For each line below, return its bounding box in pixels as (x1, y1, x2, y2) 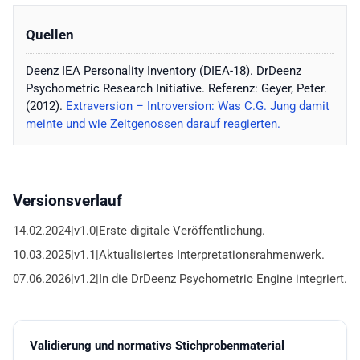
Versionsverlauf (13, 191, 122, 211)
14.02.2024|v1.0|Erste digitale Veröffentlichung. (13, 223, 265, 239)
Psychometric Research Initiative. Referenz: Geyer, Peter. (26, 81, 327, 96)
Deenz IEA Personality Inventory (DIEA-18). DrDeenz (26, 63, 301, 79)
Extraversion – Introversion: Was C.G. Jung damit (66, 99, 329, 114)
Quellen (26, 27, 74, 43)
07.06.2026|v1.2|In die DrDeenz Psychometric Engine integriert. (13, 272, 347, 287)
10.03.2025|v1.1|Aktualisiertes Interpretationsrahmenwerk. (13, 247, 325, 263)
